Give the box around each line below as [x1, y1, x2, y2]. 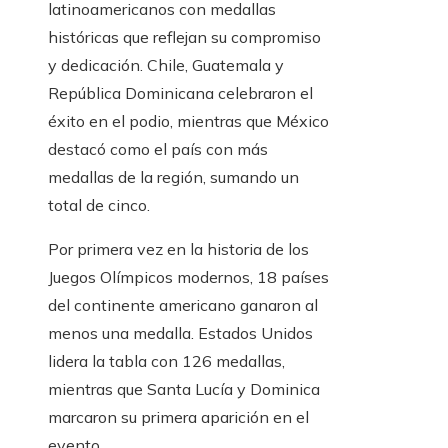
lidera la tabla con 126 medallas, [48, 351, 285, 372]
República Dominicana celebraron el [48, 83, 313, 104]
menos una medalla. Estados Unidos [48, 323, 313, 344]
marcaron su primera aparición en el [48, 407, 309, 428]
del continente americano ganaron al [48, 295, 318, 316]
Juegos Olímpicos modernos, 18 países [48, 267, 329, 288]
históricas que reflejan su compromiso [48, 27, 321, 48]
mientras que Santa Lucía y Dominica [48, 379, 320, 400]
